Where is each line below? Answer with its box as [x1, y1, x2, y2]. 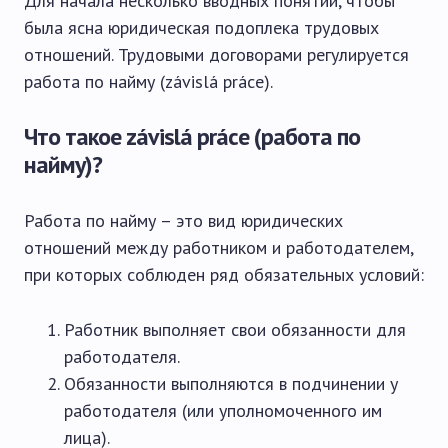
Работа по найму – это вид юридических [24, 209, 343, 232]
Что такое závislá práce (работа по [24, 121, 361, 152]
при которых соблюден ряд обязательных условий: [24, 263, 424, 286]
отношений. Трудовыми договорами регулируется [24, 43, 409, 66]
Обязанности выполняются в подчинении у [64, 372, 398, 395]
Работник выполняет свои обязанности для [64, 318, 406, 341]
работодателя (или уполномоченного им [64, 399, 382, 422]
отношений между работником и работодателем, [24, 236, 413, 259]
